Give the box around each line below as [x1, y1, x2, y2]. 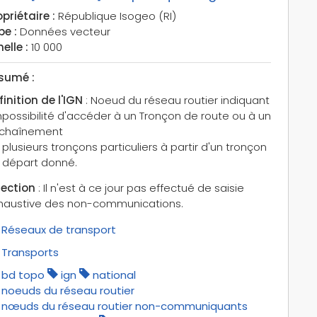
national [92, 267, 136, 282]
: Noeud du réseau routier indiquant [82, 92, 270, 108]
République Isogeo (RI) [54, 8, 176, 23]
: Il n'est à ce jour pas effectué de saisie [35, 180, 244, 195]
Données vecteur [16, 23, 110, 39]
